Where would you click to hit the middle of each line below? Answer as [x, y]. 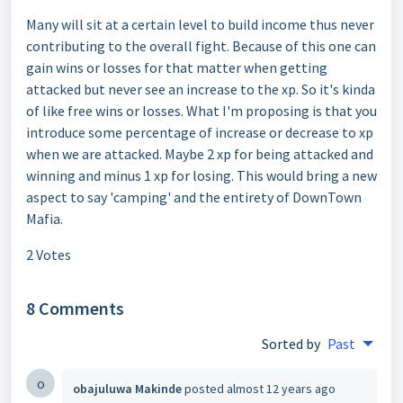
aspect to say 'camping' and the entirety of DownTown [194, 197]
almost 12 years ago [281, 389]
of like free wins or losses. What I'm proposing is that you [201, 111]
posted [206, 389]
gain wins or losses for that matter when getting [177, 67]
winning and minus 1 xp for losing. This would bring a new [201, 175]
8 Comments [75, 308]
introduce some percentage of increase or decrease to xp [200, 132]
